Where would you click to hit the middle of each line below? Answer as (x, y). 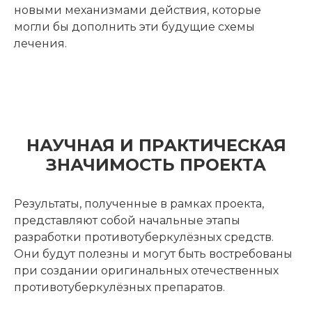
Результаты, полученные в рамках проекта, (139, 204)
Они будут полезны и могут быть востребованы (153, 254)
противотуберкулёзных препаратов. (119, 287)
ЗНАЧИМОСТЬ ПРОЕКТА (156, 165)
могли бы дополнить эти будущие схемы (134, 27)
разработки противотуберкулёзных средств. (144, 237)
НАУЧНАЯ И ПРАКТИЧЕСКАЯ (156, 145)
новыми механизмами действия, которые (138, 10)
